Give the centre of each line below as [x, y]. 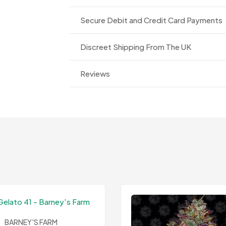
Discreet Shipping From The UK [136, 47]
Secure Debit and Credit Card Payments [152, 20]
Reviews [95, 74]
